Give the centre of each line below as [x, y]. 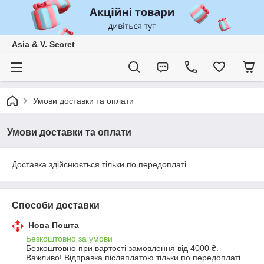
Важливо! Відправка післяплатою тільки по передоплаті [133, 258]
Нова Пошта [54, 225]
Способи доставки [56, 205]
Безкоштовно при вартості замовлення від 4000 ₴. [122, 248]
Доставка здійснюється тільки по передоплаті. [100, 164]
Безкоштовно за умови [69, 239]
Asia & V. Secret [43, 44]
